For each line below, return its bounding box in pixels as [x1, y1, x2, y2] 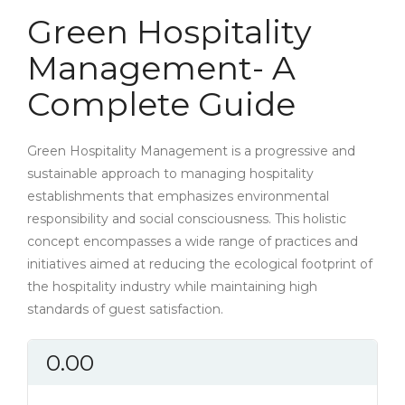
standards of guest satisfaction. [27, 300, 223, 317]
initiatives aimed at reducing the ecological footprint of [27, 255, 372, 272]
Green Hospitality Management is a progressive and [27, 142, 355, 159]
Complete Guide [27, 83, 296, 124]
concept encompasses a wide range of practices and [27, 232, 358, 250]
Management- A [27, 47, 296, 88]
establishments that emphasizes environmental [27, 187, 329, 204]
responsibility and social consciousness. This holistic [27, 210, 346, 227]
